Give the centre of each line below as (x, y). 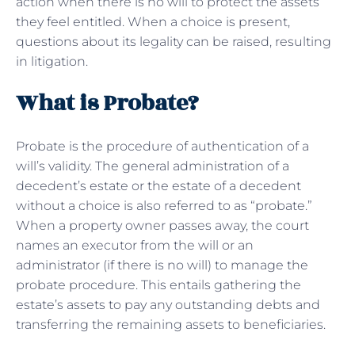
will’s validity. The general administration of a (153, 166)
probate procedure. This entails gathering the (158, 284)
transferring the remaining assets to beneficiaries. (174, 324)
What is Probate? (107, 103)
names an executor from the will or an (135, 245)
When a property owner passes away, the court (162, 225)
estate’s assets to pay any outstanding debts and (168, 304)
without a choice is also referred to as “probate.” (164, 205)
